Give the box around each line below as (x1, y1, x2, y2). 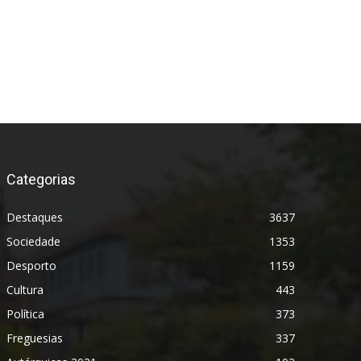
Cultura (6, 281, 44, 297)
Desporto (6, 257, 56, 273)
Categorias (6, 170, 76, 188)
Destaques (6, 209, 63, 225)
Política (6, 305, 44, 322)
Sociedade (6, 233, 60, 249)
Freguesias (6, 330, 63, 346)
